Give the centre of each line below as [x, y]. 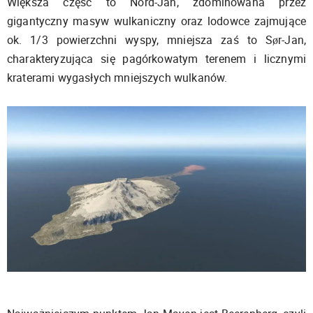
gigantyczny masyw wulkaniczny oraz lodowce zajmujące [156, 21]
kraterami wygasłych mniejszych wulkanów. [117, 78]
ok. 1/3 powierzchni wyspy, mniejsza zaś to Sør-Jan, [156, 40]
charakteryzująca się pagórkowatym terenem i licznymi [156, 59]
